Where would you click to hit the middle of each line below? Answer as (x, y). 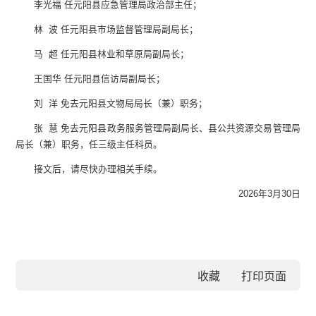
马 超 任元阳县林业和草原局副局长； (111, 54)
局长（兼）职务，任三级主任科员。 (89, 145)
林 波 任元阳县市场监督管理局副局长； (116, 30)
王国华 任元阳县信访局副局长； (99, 79)
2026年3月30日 (269, 194)
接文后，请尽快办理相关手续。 (98, 169)
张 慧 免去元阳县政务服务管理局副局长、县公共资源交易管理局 (167, 128)
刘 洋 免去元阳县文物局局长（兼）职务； (120, 104)
